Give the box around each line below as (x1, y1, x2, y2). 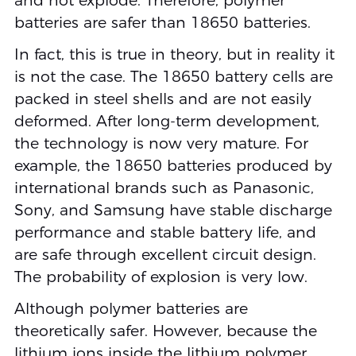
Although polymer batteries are (14, 300, 248, 319)
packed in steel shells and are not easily (14, 90, 311, 109)
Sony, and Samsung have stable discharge (14, 201, 332, 220)
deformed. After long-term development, (14, 112, 319, 131)
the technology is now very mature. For (14, 134, 308, 153)
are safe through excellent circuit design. (14, 246, 316, 265)
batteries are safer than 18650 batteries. (14, 14, 311, 33)
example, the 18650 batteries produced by (14, 157, 332, 176)
